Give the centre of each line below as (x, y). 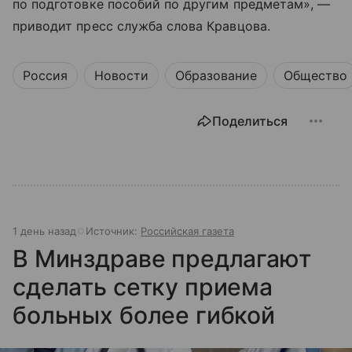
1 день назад (44, 231)
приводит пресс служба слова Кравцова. (141, 26)
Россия (45, 76)
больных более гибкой (144, 315)
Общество (315, 76)
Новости (121, 76)
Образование (216, 76)
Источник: (113, 231)
